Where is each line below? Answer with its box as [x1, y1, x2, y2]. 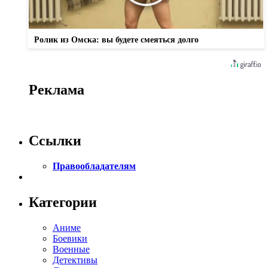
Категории [29, 194, 97, 210]
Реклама [29, 82, 84, 98]
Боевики [53, 233, 87, 243]
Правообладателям [53, 160, 136, 171]
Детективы [53, 254, 98, 265]
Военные [53, 243, 90, 254]
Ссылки [29, 132, 81, 148]
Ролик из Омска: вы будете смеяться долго [34, 35, 199, 45]
